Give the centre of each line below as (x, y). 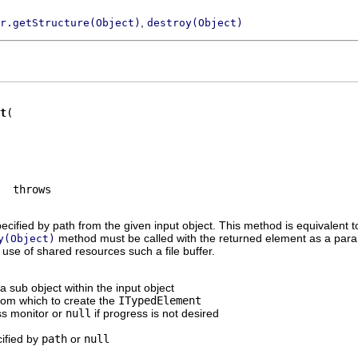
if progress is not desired (155, 313)
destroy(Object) (195, 23)
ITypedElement (160, 300)
